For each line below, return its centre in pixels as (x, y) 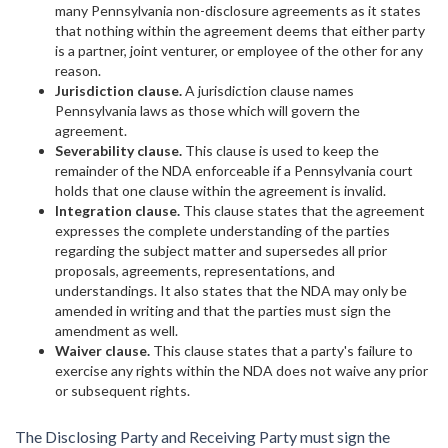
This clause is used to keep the (282, 150)
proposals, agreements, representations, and (195, 270)
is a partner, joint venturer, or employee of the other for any (239, 50)
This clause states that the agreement (304, 210)
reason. (78, 70)
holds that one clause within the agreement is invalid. (220, 190)
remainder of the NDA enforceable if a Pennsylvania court (234, 170)
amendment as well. (116, 330)
